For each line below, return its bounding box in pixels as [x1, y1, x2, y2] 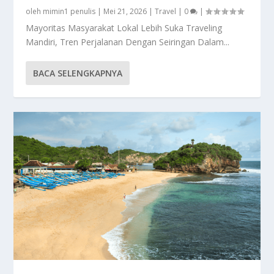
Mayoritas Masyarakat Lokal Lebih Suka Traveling [26, 21, 223, 34]
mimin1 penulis [43, 6, 96, 17]
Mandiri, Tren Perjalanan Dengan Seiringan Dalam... [26, 35, 230, 48]
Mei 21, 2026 [103, 6, 147, 17]
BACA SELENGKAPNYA [33, 67, 123, 79]
